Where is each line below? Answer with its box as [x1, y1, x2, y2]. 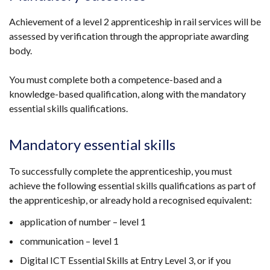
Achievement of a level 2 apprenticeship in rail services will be [9, 15, 261, 27]
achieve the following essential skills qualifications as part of [9, 179, 256, 191]
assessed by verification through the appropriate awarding [9, 30, 249, 42]
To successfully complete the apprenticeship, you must [9, 165, 232, 177]
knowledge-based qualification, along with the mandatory [9, 87, 246, 99]
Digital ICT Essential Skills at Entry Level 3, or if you [20, 254, 231, 266]
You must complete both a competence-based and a [9, 73, 222, 85]
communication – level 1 [20, 234, 119, 246]
